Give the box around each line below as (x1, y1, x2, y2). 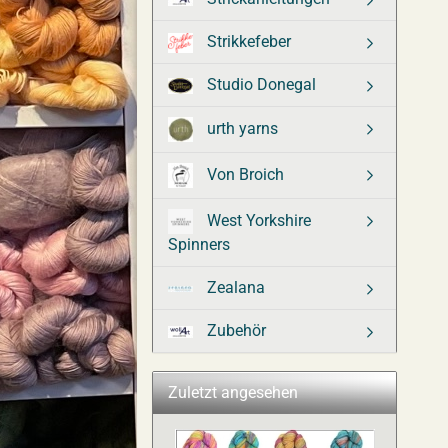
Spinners (168, 235, 230, 254)
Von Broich (203, 164, 284, 184)
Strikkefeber (203, 32, 291, 51)
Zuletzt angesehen (168, 383, 298, 402)
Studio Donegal (203, 75, 316, 94)
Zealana (203, 278, 265, 297)
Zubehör (203, 321, 266, 340)
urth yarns (203, 118, 278, 138)
